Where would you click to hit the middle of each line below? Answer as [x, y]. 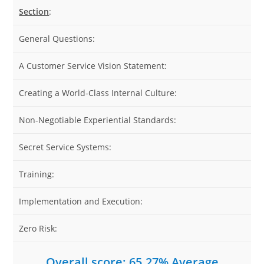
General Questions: [57, 39]
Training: [37, 174]
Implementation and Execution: [81, 201]
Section [34, 11]
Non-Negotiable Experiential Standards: [98, 120]
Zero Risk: [38, 228]
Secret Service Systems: [65, 147]
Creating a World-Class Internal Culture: [98, 93]
